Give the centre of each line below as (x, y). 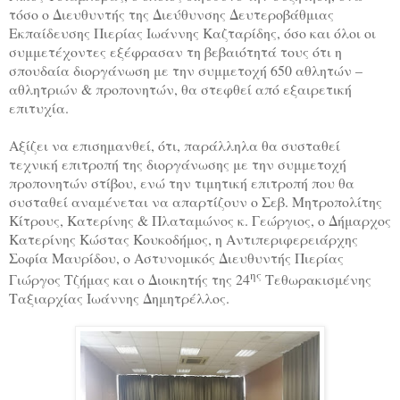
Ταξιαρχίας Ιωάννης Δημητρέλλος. (121, 298)
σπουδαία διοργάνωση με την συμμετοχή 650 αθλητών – (186, 71)
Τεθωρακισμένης (317, 279)
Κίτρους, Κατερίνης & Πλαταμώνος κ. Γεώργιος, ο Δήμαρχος (200, 221)
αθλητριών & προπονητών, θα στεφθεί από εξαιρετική (180, 89)
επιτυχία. (39, 108)
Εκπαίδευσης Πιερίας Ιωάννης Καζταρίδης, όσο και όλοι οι (192, 33)
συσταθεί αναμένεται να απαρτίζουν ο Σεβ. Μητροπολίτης (196, 202)
